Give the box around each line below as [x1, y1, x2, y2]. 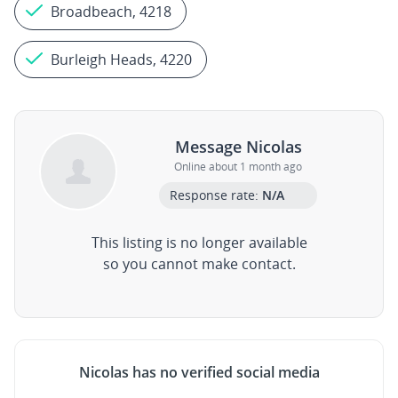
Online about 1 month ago [174, 158, 302, 174]
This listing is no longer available [91, 233, 307, 252]
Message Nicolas [174, 135, 302, 157]
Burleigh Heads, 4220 [51, 50, 192, 69]
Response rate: [169, 186, 262, 203]
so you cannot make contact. [102, 254, 296, 274]
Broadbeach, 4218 [51, 2, 171, 21]
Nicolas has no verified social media [78, 362, 320, 382]
